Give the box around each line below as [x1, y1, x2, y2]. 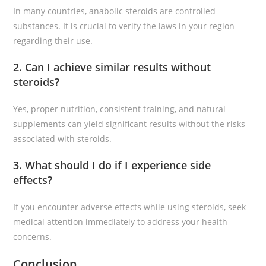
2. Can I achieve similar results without [13, 60, 211, 74]
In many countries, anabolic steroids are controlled [13, 5, 216, 17]
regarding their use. [13, 35, 93, 46]
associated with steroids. [13, 133, 112, 144]
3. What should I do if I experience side [13, 158, 211, 172]
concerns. [13, 231, 52, 242]
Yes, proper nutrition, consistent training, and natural [13, 103, 226, 115]
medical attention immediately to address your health [13, 216, 228, 227]
